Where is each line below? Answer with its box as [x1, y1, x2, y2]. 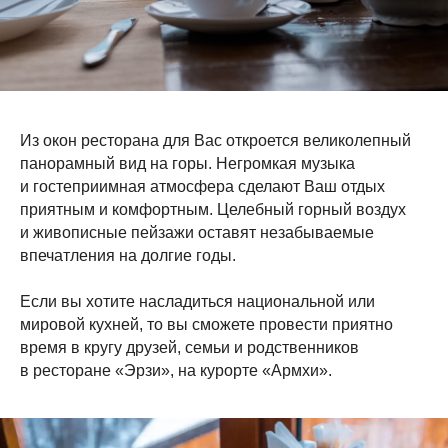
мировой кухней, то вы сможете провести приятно [20, 315, 393, 333]
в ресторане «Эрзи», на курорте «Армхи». [20, 361, 332, 379]
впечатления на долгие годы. [20, 246, 236, 264]
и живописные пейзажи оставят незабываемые [20, 223, 374, 241]
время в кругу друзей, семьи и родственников [20, 338, 359, 356]
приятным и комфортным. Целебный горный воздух [20, 200, 406, 218]
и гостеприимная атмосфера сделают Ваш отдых [20, 177, 385, 195]
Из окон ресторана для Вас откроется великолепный [20, 131, 411, 149]
